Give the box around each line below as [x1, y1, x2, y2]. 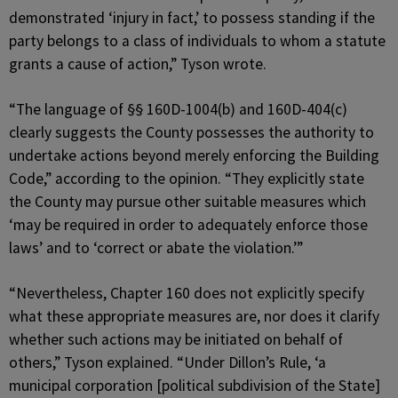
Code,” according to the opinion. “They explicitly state [9, 169, 364, 188]
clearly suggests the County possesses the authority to [9, 123, 374, 142]
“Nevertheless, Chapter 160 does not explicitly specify [9, 283, 364, 303]
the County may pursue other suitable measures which [9, 192, 366, 211]
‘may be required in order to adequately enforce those [9, 215, 368, 235]
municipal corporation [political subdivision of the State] [9, 376, 380, 395]
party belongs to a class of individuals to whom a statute [9, 31, 386, 51]
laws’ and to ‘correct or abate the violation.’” [9, 238, 303, 258]
